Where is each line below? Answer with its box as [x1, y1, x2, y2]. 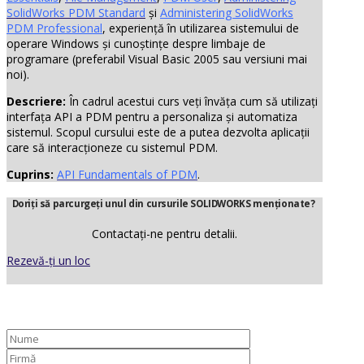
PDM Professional [6, 20, 102, 36]
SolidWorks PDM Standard [6, 5, 145, 20]
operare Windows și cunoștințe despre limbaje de [6, 36, 266, 51]
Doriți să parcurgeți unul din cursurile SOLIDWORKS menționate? [11, 197, 318, 210]
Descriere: [6, 93, 66, 109]
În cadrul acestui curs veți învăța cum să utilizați [66, 93, 318, 109]
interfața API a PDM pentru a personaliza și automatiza [6, 109, 297, 124]
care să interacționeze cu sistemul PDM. [6, 140, 218, 155]
